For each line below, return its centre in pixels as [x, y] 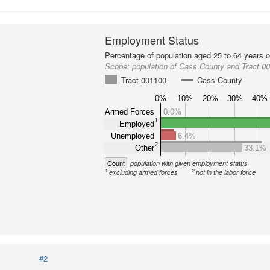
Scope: [119, 66]
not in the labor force [226, 172]
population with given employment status [189, 163]
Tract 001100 [144, 80]
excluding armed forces [144, 172]
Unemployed [133, 136]
